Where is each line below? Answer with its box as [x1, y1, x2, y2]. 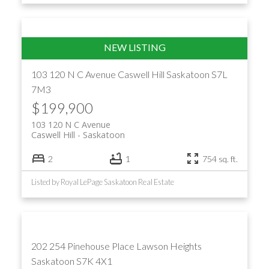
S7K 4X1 [76, 255, 112, 267]
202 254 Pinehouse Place [31, 240, 136, 252]
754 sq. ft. [202, 153, 238, 164]
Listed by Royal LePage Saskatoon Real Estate [31, 177, 174, 187]
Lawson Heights [136, 240, 202, 252]
